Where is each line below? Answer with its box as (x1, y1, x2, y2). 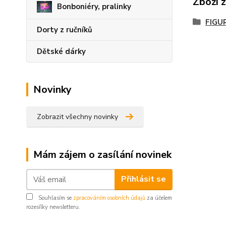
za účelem (145, 194, 172, 202)
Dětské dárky (37, 46, 86, 56)
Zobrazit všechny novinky (37, 111, 118, 122)
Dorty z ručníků (37, 24, 92, 35)
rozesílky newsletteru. (26, 203, 80, 211)
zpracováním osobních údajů (73, 194, 145, 202)
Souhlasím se (37, 194, 73, 202)
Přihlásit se (121, 174, 166, 185)
